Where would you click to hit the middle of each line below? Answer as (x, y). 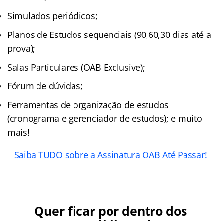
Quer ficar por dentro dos (110, 211)
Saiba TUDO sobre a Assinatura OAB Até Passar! (110, 155)
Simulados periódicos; (53, 16)
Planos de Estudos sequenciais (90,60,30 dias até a (109, 35)
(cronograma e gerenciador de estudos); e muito (105, 119)
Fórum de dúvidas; (45, 86)
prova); (21, 49)
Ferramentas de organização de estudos (88, 105)
